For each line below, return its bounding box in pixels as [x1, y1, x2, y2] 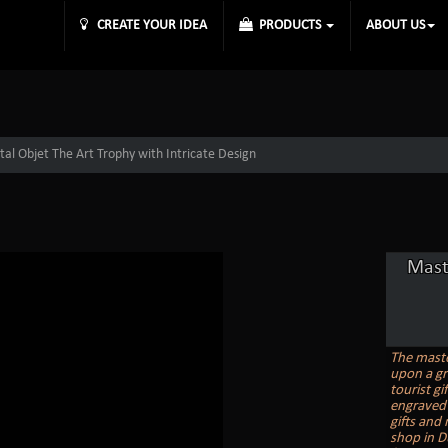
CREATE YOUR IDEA [88, 18, 207, 33]
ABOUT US [366, 18, 425, 33]
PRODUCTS [253, 18, 324, 33]
